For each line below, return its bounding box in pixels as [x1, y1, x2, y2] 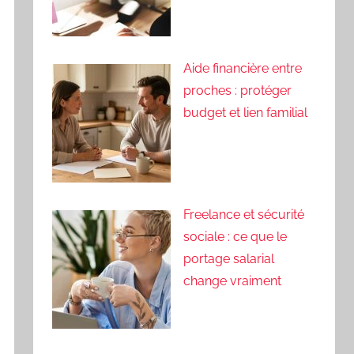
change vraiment [183, 273, 282, 288]
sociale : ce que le [183, 229, 288, 244]
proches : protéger [183, 82, 292, 98]
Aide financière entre [183, 60, 303, 76]
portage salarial [183, 251, 275, 266]
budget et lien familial [183, 104, 308, 120]
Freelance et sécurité [183, 207, 305, 222]
